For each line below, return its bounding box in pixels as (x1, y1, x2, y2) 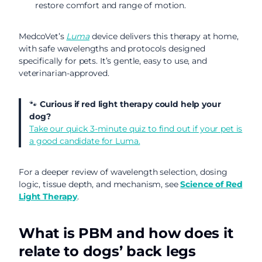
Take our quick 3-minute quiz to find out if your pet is (29, 123, 243, 134)
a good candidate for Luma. (29, 136, 140, 146)
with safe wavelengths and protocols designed (19, 43, 205, 54)
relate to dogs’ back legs (19, 243, 196, 260)
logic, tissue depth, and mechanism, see (19, 179, 181, 189)
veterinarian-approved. (19, 68, 109, 78)
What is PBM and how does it (19, 225, 233, 242)
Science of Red (180, 179, 243, 189)
